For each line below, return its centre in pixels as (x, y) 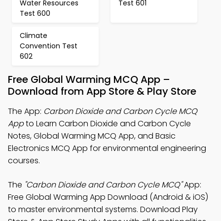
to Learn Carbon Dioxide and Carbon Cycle (107, 124)
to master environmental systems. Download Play (103, 209)
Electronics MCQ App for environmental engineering (107, 148)
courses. (24, 161)
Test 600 (35, 13)
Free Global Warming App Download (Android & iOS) (108, 197)
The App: (26, 111)
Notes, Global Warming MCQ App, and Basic (92, 136)
